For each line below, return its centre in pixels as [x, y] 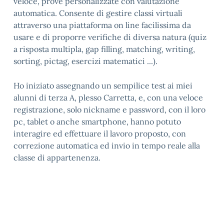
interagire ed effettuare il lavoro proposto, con [100, 133]
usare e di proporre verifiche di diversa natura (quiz [110, 37]
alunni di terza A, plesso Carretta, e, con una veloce [108, 97]
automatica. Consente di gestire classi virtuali [98, 13]
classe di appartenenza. [57, 157]
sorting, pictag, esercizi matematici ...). [85, 61]
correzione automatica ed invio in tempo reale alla [107, 145]
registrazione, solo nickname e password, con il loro [109, 109]
